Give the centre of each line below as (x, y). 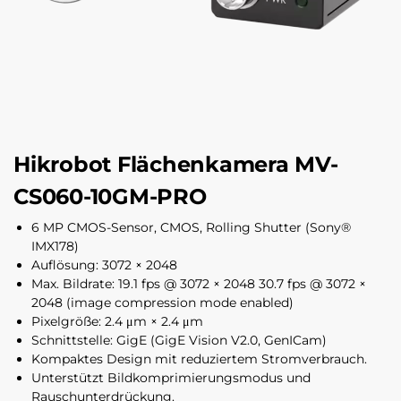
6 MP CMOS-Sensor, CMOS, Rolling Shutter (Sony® (191, 227)
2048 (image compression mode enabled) (162, 302)
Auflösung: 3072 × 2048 (104, 264)
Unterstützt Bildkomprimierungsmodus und (171, 377)
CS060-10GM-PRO (110, 197)
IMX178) (55, 246)
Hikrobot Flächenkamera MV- (176, 165)
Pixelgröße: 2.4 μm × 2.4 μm (117, 321)
